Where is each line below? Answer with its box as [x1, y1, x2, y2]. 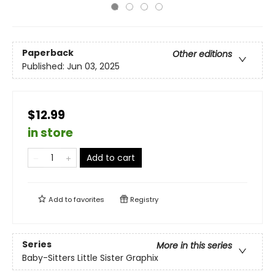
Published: [22, 60, 67, 73]
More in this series [157, 239, 232, 252]
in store [28, 125, 73, 141]
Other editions [172, 48, 232, 61]
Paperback [22, 47, 74, 60]
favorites [74, 195, 104, 204]
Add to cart [87, 152, 135, 164]
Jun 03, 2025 [67, 60, 120, 73]
